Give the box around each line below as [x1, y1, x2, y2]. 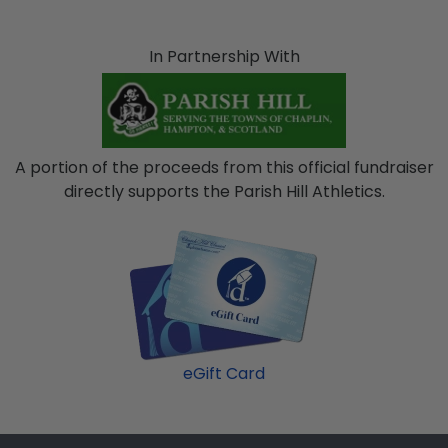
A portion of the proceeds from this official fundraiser [14, 156, 434, 180]
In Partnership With [148, 45, 300, 69]
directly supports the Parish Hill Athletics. [63, 180, 385, 204]
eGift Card [183, 362, 265, 386]
